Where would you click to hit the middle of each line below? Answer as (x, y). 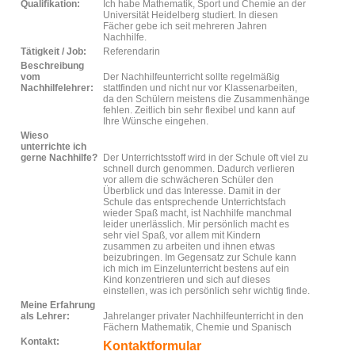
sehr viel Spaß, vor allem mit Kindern (182, 235)
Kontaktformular (152, 346)
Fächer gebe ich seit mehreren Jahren (185, 26)
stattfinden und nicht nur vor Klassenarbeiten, (200, 88)
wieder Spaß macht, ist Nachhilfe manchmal (197, 213)
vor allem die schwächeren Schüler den (188, 180)
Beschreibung (52, 66)
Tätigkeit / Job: (53, 52)
